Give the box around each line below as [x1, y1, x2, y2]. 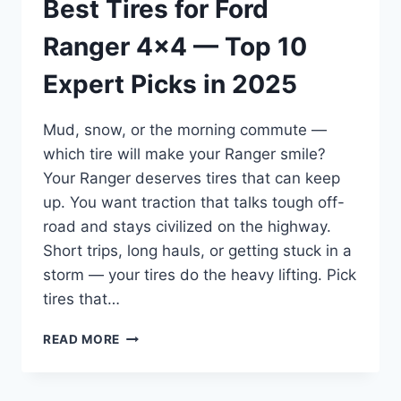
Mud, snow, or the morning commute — [43, 121, 327, 140]
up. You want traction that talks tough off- [43, 193, 345, 212]
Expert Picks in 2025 [43, 69, 297, 100]
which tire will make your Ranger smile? [43, 145, 326, 164]
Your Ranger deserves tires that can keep [43, 169, 340, 188]
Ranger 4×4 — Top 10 [43, 31, 307, 63]
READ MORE [43, 332, 121, 347]
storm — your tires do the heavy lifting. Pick [43, 266, 356, 285]
